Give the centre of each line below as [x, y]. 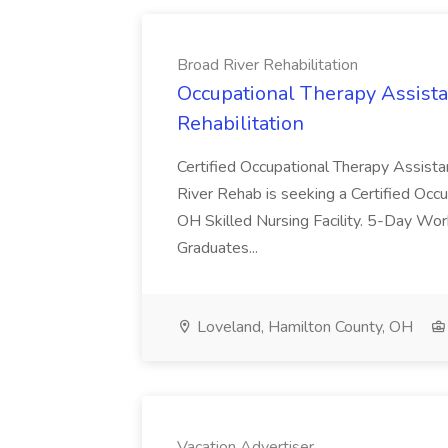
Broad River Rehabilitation [267, 65]
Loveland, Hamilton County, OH [303, 327]
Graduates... [219, 248]
